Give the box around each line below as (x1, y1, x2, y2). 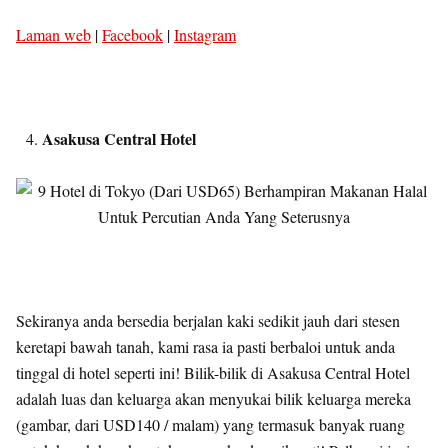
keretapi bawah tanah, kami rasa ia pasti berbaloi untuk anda (16, 336, 395, 357)
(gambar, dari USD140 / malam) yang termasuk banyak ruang (16, 414, 405, 435)
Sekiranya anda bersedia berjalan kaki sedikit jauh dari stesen (16, 310, 400, 331)
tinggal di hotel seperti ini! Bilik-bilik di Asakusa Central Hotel (16, 362, 410, 383)
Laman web (16, 24, 91, 45)
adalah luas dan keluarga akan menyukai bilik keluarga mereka (16, 388, 411, 409)
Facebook (102, 24, 163, 45)
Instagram (174, 24, 236, 45)
